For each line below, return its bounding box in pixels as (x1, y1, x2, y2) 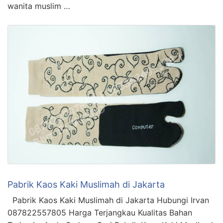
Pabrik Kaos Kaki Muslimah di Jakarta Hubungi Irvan (7, 195, 209, 205)
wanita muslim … (7, 1, 70, 11)
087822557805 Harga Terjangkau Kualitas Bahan (7, 207, 192, 218)
